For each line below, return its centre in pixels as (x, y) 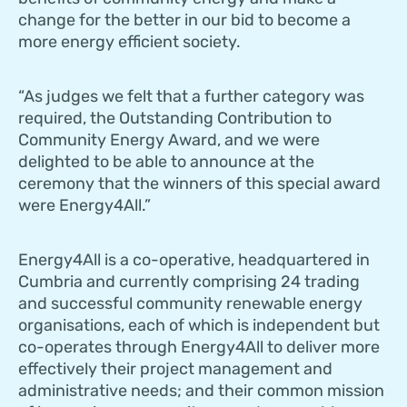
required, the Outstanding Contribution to (175, 119)
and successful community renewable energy (190, 304)
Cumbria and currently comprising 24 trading (189, 282)
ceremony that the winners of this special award (199, 184)
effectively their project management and (175, 369)
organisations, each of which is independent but (199, 326)
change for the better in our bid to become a (184, 20)
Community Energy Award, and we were (169, 140)
